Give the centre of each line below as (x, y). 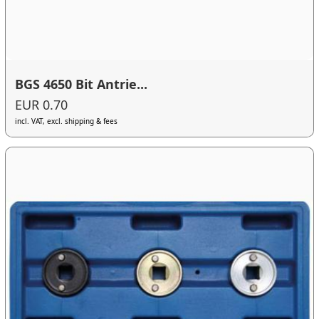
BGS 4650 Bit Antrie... (82, 84)
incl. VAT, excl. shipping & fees (67, 121)
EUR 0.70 (42, 105)
